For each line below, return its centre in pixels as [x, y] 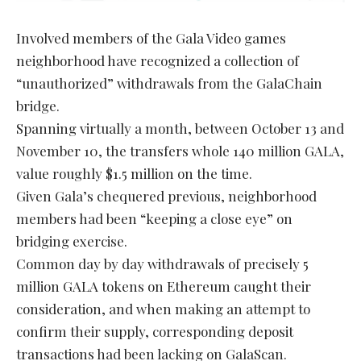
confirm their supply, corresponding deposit [155, 332]
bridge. [38, 106]
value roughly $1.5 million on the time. [134, 174]
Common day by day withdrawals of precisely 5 [162, 264]
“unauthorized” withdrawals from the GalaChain [169, 83]
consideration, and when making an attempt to [163, 309]
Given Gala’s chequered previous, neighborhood [166, 196]
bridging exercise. [72, 241]
